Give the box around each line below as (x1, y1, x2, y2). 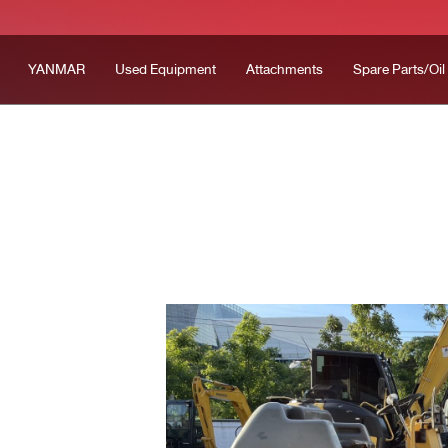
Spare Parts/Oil (353, 57, 445, 82)
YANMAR (28, 57, 85, 82)
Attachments (246, 57, 323, 82)
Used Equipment (115, 57, 216, 82)
